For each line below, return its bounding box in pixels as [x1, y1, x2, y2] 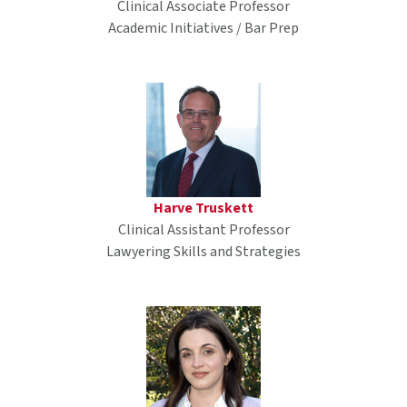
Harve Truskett [154, 197, 253, 218]
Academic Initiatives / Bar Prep [108, 17, 299, 38]
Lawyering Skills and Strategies [106, 241, 301, 262]
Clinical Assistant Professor [117, 219, 290, 240]
